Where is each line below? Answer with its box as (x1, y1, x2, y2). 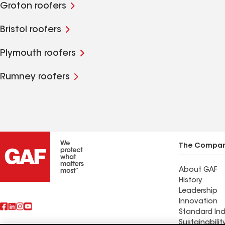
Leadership (179, 188, 217, 195)
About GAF (179, 167, 217, 174)
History (179, 177, 202, 184)
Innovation (179, 198, 217, 205)
